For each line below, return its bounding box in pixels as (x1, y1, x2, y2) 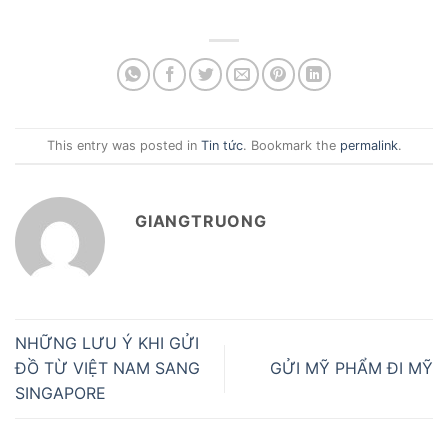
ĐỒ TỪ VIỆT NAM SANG (15, 358, 200, 379)
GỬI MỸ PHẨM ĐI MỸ (270, 358, 433, 379)
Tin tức (200, 137, 243, 153)
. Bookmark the (242, 137, 340, 153)
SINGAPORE (15, 383, 106, 404)
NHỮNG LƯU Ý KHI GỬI (15, 333, 199, 354)
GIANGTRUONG (135, 211, 267, 232)
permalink (339, 137, 398, 153)
